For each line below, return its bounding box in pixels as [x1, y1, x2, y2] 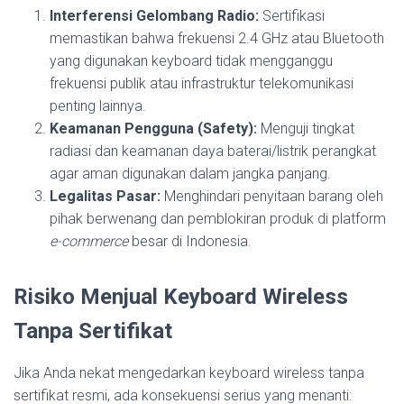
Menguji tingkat [257, 120, 354, 137]
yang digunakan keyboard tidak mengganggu [50, 52, 333, 69]
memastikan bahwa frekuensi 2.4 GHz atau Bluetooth [50, 30, 384, 47]
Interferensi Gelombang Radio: [50, 7, 259, 24]
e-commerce [50, 233, 128, 250]
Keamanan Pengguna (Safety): [50, 120, 257, 137]
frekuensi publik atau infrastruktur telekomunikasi [50, 75, 353, 92]
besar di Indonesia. [128, 233, 252, 250]
